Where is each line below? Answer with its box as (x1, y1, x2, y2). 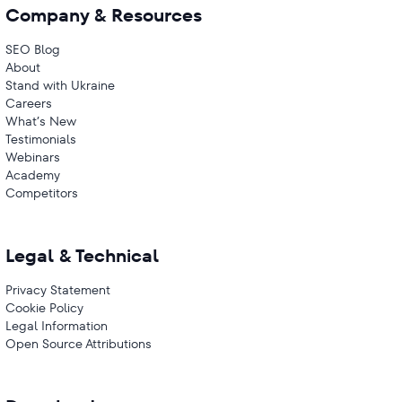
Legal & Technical (5, 243, 159, 268)
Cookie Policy (5, 299, 83, 317)
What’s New (5, 112, 76, 130)
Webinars (5, 148, 60, 166)
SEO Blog (5, 40, 60, 58)
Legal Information (5, 317, 108, 335)
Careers (5, 94, 52, 112)
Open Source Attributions (5, 335, 152, 353)
